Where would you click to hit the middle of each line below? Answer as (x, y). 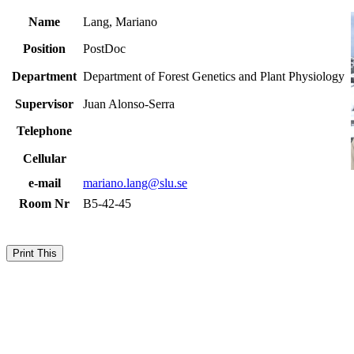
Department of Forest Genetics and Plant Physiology (214, 76)
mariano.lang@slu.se (135, 183)
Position (44, 49)
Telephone (44, 131)
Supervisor (44, 104)
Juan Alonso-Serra (129, 104)
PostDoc (104, 49)
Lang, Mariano (120, 22)
